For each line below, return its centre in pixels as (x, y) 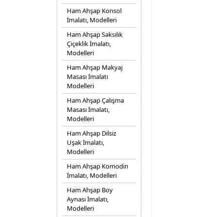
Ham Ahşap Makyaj (95, 67)
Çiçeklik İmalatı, (89, 44)
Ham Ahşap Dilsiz (92, 133)
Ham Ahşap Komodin (98, 166)
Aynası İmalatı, (88, 199)
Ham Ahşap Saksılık (95, 34)
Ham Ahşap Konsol (94, 11)
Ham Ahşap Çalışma (95, 100)
